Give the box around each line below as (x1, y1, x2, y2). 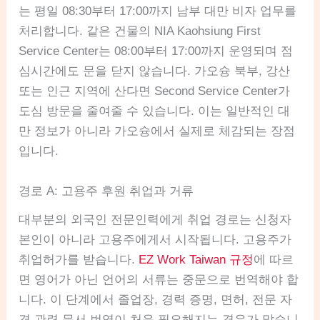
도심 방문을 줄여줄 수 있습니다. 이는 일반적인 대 (19, 104, 291, 119)
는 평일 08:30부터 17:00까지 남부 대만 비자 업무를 (19, 4, 297, 19)
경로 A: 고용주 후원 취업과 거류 (19, 184, 194, 198)
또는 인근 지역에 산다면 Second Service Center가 (19, 84, 291, 99)
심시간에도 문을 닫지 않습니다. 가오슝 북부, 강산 (19, 64, 291, 79)
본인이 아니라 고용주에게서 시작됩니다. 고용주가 (19, 232, 292, 246)
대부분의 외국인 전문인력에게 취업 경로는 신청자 (19, 212, 292, 226)
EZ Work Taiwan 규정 (139, 252, 254, 266)
